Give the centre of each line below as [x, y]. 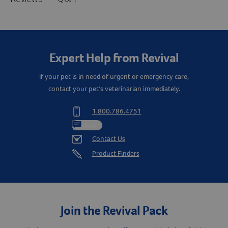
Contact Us [108, 139]
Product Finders [116, 154]
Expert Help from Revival [114, 58]
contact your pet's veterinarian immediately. [114, 89]
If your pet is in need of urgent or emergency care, [114, 77]
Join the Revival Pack [114, 211]
